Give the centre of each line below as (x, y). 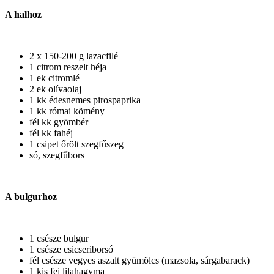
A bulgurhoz (31, 196)
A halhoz (23, 14)
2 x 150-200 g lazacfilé (74, 56)
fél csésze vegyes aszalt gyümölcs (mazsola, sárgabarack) (139, 260)
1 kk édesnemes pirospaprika (85, 100)
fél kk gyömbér (59, 122)
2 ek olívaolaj (55, 89)
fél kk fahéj (51, 133)
